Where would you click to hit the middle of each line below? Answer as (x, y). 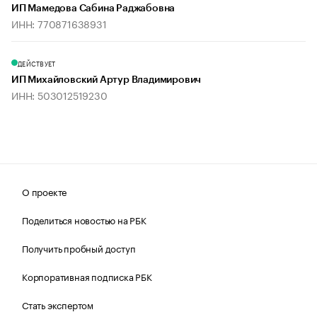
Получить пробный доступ (79, 248)
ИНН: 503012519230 (59, 95)
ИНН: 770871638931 (59, 24)
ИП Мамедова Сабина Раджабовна (93, 9)
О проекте (45, 191)
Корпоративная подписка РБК (87, 276)
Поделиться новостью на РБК (84, 220)
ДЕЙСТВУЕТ (37, 63)
